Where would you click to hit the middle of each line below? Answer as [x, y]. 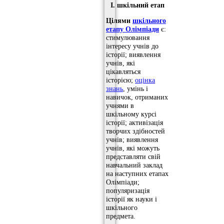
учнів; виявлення [132, 140]
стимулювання [128, 38]
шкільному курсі [131, 114]
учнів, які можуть [133, 148]
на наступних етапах [137, 174]
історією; [120, 80]
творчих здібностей [135, 131]
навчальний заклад [134, 165]
